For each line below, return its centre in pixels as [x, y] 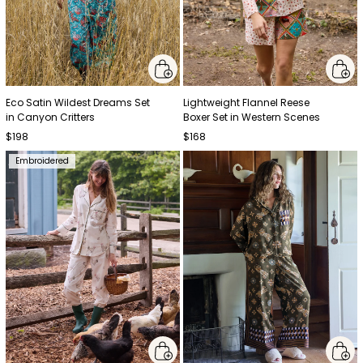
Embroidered [43, 161]
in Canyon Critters [51, 117]
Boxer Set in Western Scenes [252, 117]
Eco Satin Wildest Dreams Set [78, 103]
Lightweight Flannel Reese [247, 103]
